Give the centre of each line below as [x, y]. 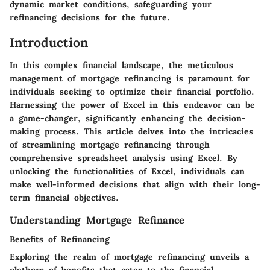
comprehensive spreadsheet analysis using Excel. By [124, 158]
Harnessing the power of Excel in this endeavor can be [132, 105]
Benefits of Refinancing [60, 240]
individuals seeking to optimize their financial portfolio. [132, 92]
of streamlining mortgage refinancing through [110, 145]
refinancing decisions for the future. [90, 17]
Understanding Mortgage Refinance [97, 220]
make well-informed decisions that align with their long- [135, 184]
